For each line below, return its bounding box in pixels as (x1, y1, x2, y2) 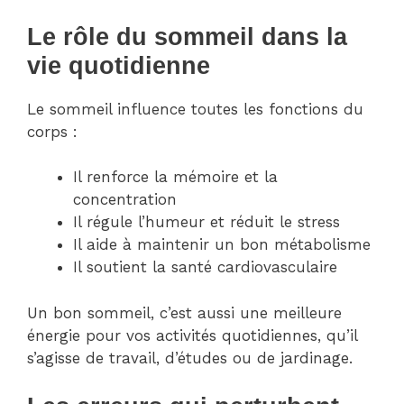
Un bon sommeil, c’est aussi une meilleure (27, 303, 342, 322)
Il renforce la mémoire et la (73, 168, 278, 187)
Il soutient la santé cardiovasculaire (73, 258, 337, 277)
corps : (27, 122, 78, 141)
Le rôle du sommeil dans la (27, 23, 347, 50)
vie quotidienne (27, 51, 210, 79)
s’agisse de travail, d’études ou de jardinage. (27, 348, 353, 367)
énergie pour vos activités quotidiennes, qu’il (27, 326, 357, 344)
